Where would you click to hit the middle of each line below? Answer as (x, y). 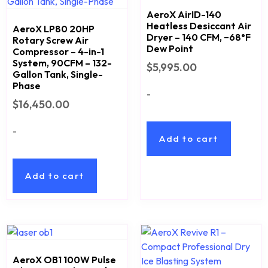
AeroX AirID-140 (184, 15)
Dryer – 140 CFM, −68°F (199, 37)
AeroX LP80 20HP (54, 29)
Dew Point (170, 49)
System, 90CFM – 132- (62, 63)
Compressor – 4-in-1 (58, 52)
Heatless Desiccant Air (199, 26)
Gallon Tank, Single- (58, 74)
